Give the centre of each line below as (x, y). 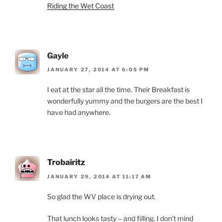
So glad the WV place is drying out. (101, 196)
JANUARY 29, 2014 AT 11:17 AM (99, 176)
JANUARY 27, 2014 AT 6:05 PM (99, 70)
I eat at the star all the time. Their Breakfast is (118, 90)
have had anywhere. (79, 112)
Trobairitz (66, 163)
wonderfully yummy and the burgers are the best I (125, 101)
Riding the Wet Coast (81, 6)
